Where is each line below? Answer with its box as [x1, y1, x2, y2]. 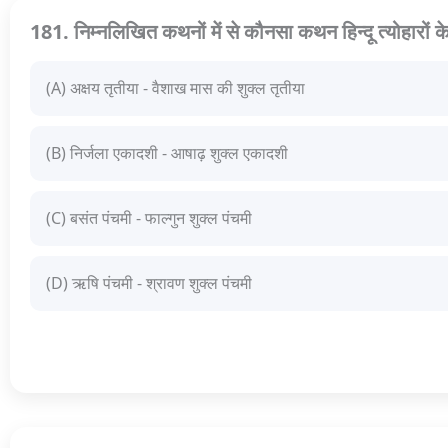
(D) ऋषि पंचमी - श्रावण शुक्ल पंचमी [46, 272, 252, 295]
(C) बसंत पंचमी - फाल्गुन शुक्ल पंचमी [46, 207, 252, 230]
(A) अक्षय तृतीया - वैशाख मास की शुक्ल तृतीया [46, 77, 305, 100]
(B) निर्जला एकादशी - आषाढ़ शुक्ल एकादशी [46, 142, 288, 165]
